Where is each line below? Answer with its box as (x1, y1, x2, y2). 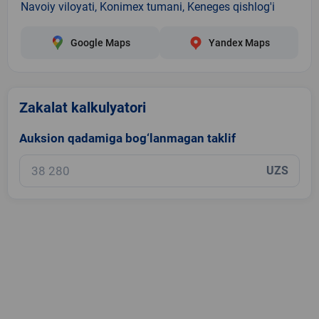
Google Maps (70, 36, 130, 48)
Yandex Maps (208, 36, 270, 48)
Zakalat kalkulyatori (19, 98, 146, 116)
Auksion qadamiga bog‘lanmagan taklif (19, 130, 236, 145)
